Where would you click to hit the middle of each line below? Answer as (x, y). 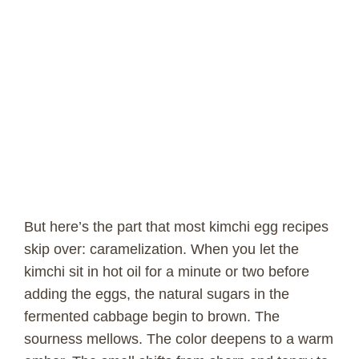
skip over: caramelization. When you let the (161, 250)
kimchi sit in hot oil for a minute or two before (167, 272)
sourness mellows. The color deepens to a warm (179, 339)
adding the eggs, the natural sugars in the (157, 294)
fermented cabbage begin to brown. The (152, 317)
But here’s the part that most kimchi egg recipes (176, 227)
